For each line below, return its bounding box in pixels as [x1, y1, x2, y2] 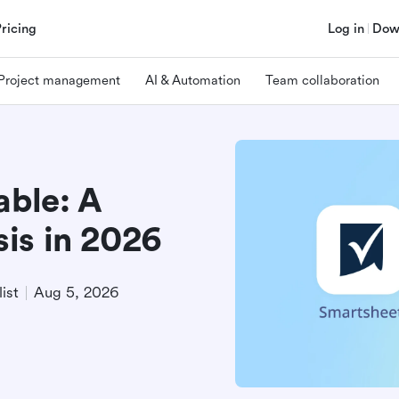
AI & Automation [145, 72, 240, 88]
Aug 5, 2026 [34, 284, 118, 301]
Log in [328, 20, 364, 37]
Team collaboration [265, 72, 379, 88]
